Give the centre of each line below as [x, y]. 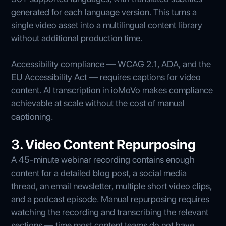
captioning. [33, 116]
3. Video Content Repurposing [104, 144]
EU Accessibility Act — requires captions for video [106, 77]
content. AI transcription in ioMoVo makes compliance [112, 90]
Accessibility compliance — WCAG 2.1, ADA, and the [111, 64]
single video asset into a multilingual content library [107, 25]
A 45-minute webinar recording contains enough [103, 159]
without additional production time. [77, 38]
